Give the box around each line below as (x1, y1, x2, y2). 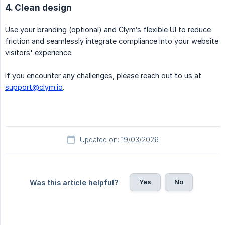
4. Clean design (5, 2, 72, 13)
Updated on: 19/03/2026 (79, 136, 159, 144)
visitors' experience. (5, 48, 73, 57)
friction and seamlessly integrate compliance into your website (5, 37, 218, 46)
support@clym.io (5, 83, 63, 92)
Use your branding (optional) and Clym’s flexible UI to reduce (5, 25, 211, 34)
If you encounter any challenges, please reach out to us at (5, 71, 201, 80)
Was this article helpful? (29, 178, 119, 187)
